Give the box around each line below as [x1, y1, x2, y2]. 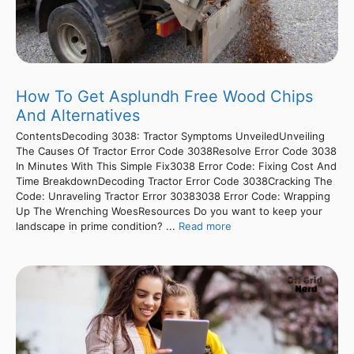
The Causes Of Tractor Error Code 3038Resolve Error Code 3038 [16, 144, 337, 157]
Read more [179, 219, 232, 232]
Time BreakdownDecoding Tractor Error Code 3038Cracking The [16, 174, 333, 187]
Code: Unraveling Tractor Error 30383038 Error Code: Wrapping [16, 189, 330, 202]
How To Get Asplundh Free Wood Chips [16, 86, 313, 106]
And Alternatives [16, 105, 140, 125]
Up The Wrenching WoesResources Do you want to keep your [16, 204, 322, 217]
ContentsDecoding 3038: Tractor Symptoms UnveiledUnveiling [16, 129, 325, 142]
